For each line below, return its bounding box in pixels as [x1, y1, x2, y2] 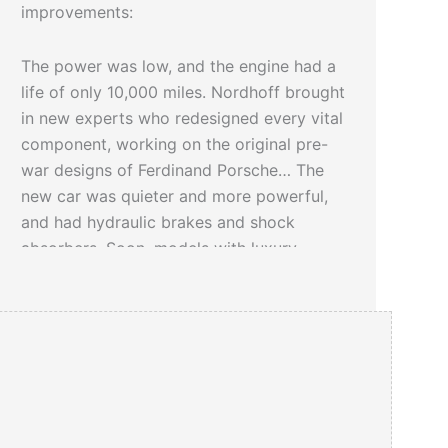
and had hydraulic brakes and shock [21, 212, 296, 233]
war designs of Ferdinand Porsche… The [21, 160, 325, 181]
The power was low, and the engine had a [21, 56, 337, 77]
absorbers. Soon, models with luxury [21, 238, 298, 259]
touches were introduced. [21, 264, 215, 285]
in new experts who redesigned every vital [21, 108, 344, 129]
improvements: [21, 2, 134, 23]
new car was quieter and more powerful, [21, 186, 329, 207]
